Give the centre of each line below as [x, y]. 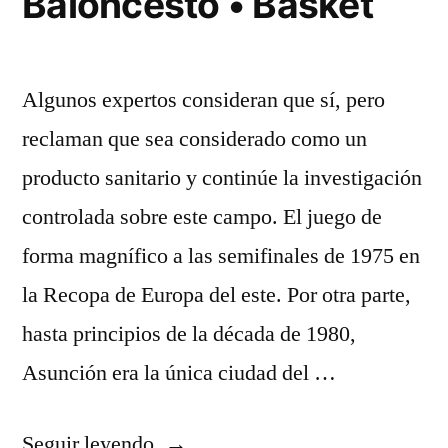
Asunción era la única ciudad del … [179, 373]
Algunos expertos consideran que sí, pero [203, 100]
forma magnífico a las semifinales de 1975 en [221, 256]
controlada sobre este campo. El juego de [202, 217]
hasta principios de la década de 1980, [189, 334]
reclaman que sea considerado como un [194, 139]
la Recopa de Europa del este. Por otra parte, [216, 295]
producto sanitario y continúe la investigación [222, 178]
